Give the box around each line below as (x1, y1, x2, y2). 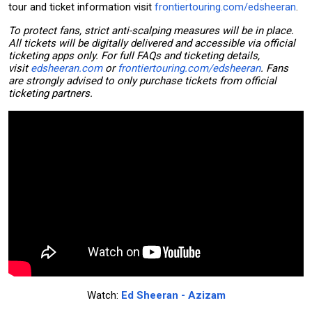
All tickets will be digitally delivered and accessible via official (8, 36, 295, 49)
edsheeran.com (31, 61, 102, 75)
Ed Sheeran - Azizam (120, 289, 226, 302)
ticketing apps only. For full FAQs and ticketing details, (8, 49, 260, 62)
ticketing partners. (8, 86, 95, 100)
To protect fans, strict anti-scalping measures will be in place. (8, 24, 294, 37)
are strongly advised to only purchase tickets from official (8, 74, 276, 87)
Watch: (86, 289, 121, 302)
